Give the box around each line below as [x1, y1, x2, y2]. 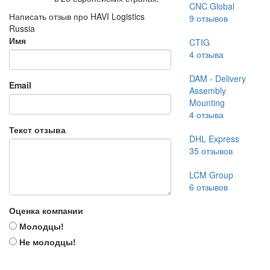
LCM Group [189, 169, 233, 181]
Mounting [189, 96, 225, 108]
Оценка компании [9, 204, 83, 216]
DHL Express [189, 133, 239, 145]
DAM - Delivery [189, 72, 246, 84]
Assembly [189, 84, 226, 96]
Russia [9, 22, 35, 34]
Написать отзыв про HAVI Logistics [9, 10, 145, 22]
